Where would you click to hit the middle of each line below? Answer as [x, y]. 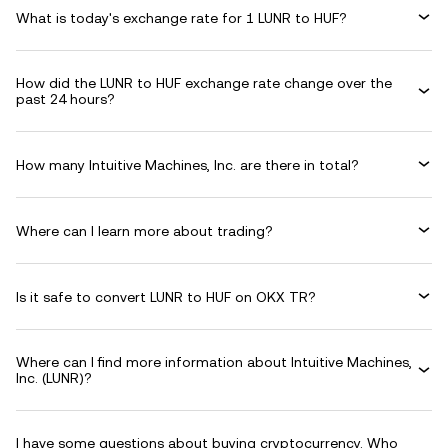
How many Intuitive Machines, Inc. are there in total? [187, 164]
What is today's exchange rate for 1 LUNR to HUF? [181, 17]
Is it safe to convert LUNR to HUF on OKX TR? [166, 296]
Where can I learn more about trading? [144, 230]
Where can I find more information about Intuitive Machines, [214, 362]
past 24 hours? [65, 99]
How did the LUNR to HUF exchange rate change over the [204, 83]
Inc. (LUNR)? [54, 378]
